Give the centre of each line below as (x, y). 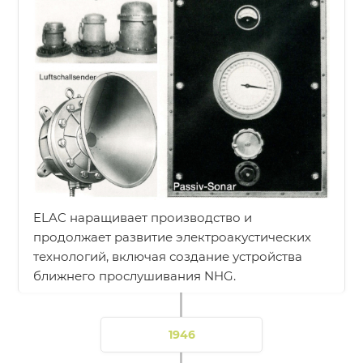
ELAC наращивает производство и (143, 217)
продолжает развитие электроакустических (173, 237)
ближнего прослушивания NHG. (135, 275)
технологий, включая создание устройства (168, 256)
